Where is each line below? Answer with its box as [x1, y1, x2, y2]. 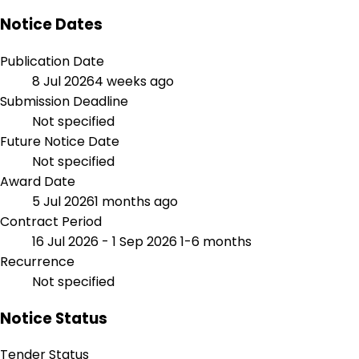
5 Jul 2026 [32, 192, 95, 211]
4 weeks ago [95, 71, 174, 91]
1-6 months [180, 232, 252, 251]
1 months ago [95, 192, 178, 211]
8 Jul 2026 [32, 71, 95, 91]
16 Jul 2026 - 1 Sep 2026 [32, 232, 180, 251]
